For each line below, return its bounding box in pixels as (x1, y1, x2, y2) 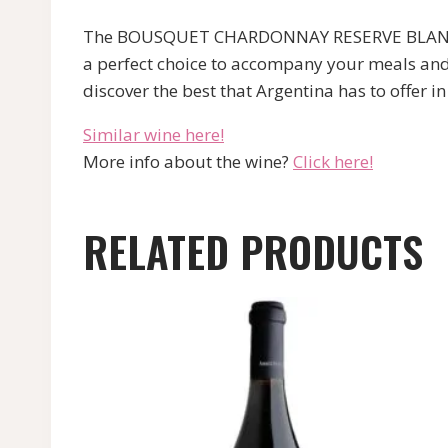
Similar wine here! (83, 123, 224, 147)
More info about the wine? (83, 150, 293, 174)
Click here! (293, 150, 373, 174)
